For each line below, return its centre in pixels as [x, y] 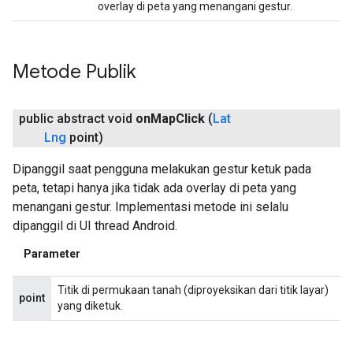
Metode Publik [74, 72]
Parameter [52, 254]
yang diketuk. [90, 306]
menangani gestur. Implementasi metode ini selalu [150, 207]
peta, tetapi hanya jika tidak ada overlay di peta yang [154, 188]
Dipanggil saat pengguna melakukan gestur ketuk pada [162, 169]
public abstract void [77, 119]
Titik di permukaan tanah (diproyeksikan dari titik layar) [193, 290]
